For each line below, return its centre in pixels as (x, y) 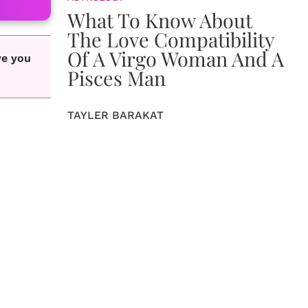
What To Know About (160, 20)
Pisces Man (117, 78)
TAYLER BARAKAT (115, 115)
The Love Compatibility (171, 39)
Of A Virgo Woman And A (176, 58)
